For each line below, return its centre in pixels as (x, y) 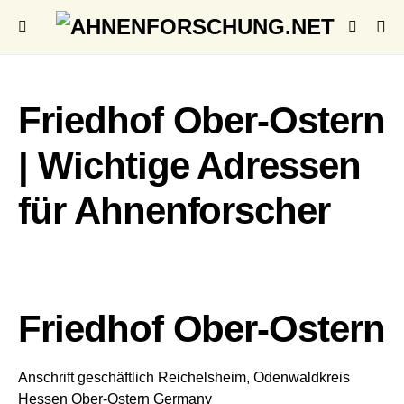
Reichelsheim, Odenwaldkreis (254, 377)
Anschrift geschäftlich (86, 377)
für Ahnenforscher (174, 211)
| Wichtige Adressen (190, 165)
